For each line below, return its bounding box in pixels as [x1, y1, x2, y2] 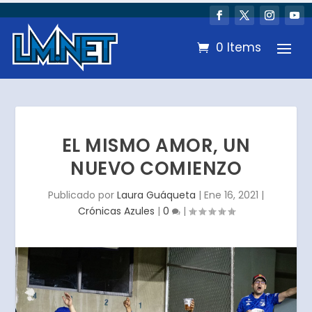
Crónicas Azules [77, 203, 155, 218]
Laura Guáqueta [117, 187, 196, 202]
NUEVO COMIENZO [70, 155, 242, 181]
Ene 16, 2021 [204, 187, 258, 202]
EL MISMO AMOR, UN [61, 132, 251, 158]
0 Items [216, 39, 262, 56]
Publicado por [48, 187, 117, 202]
